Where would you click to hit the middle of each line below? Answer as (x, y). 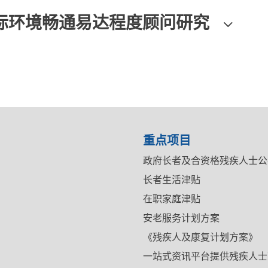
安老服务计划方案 (181, 218)
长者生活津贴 (172, 180)
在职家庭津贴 (172, 199)
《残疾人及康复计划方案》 (200, 237)
